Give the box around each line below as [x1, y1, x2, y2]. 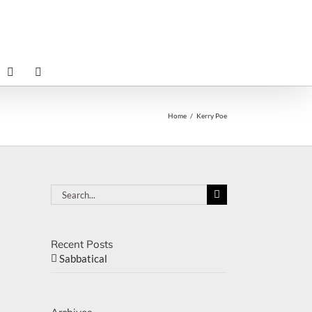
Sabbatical [59, 252, 107, 265]
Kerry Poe [196, 111, 227, 120]
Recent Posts [51, 237, 113, 251]
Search [50, 184, 81, 196]
